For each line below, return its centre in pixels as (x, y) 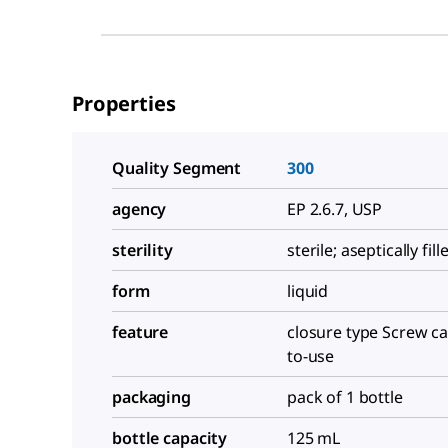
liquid (308, 291)
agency (139, 209)
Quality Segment (177, 168)
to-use (311, 356)
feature (140, 332)
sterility (142, 250)
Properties (124, 103)
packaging (151, 397)
